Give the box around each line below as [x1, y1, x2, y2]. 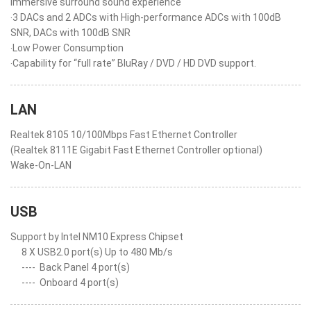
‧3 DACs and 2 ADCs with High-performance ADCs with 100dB [10, 12, 281, 23]
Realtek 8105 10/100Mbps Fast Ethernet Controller [10, 129, 237, 140]
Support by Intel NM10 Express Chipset [10, 231, 183, 242]
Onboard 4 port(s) [40, 277, 119, 288]
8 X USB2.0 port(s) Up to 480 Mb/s [22, 246, 173, 258]
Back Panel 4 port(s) [40, 262, 130, 273]
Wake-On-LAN [10, 160, 72, 171]
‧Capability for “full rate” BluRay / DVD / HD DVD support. [10, 58, 256, 69]
